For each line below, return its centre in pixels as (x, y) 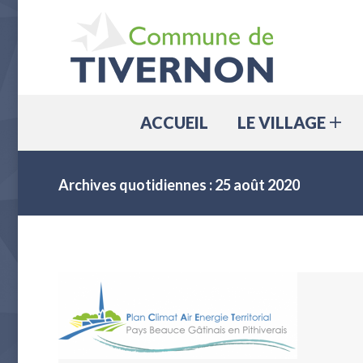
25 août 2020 (257, 185)
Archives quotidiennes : (137, 185)
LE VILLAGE (282, 122)
